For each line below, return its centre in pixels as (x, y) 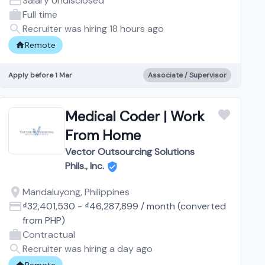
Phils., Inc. (85, 166)
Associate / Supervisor (187, 75)
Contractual (49, 234)
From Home (103, 135)
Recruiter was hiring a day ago (88, 248)
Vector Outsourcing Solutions (130, 151)
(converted (201, 206)
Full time (40, 14)
